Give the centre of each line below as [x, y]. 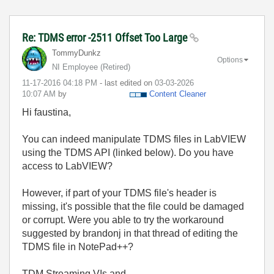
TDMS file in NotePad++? [78, 247]
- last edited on [127, 83]
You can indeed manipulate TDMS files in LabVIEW [134, 139]
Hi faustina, [46, 112]
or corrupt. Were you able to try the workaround [123, 220]
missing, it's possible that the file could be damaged [133, 206]
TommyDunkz [76, 53]
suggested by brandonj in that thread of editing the [130, 233]
